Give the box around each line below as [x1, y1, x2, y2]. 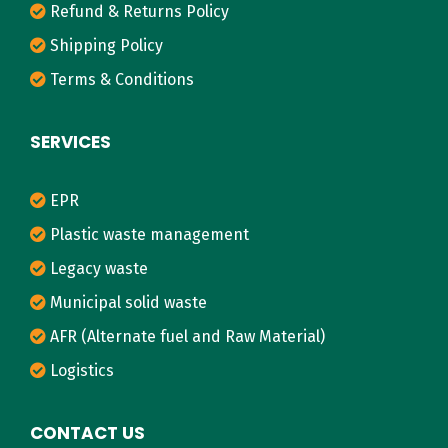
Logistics [50, 360, 114, 380]
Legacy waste [50, 258, 148, 278]
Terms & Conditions [50, 69, 194, 89]
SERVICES [30, 129, 111, 154]
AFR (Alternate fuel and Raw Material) [50, 326, 325, 346]
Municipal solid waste [50, 292, 207, 312]
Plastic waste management [50, 224, 249, 244]
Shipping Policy [50, 35, 163, 55]
